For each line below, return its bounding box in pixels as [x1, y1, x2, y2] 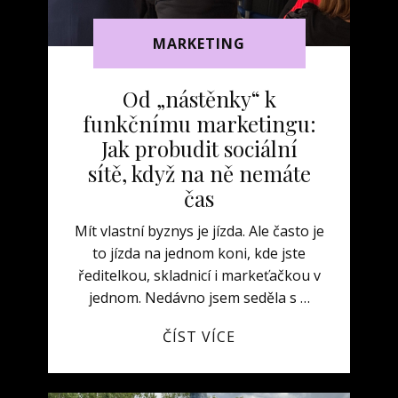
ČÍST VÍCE [163, 327, 235, 346]
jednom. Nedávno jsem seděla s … [88, 288, 310, 307]
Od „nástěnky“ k [122, 84, 276, 113]
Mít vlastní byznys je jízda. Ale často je [74, 221, 324, 241]
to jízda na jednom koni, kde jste [92, 243, 306, 263]
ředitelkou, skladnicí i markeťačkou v [77, 266, 321, 285]
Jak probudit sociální [100, 134, 298, 163]
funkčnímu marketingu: [82, 109, 316, 138]
